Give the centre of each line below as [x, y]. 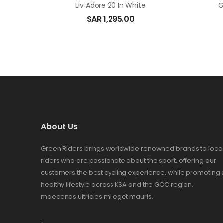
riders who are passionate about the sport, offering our [128, 161]
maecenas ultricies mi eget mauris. [97, 197]
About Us [59, 127]
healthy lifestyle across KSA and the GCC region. [117, 185]
